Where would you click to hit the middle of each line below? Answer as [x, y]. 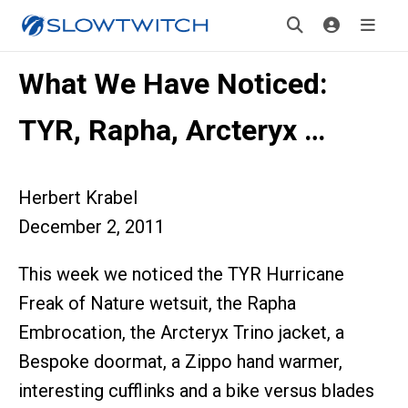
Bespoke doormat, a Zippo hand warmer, [180, 362]
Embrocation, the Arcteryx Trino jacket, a [181, 332]
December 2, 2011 [92, 227]
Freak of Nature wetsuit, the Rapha [157, 303]
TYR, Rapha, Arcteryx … [172, 130]
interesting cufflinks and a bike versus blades [196, 391]
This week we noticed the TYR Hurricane [181, 274]
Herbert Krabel [78, 198]
